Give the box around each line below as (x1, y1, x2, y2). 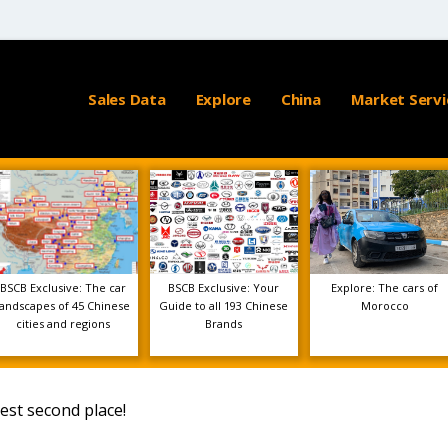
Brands (205, 316, 243, 331)
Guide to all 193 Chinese (159, 298, 289, 313)
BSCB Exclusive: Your (168, 280, 280, 295)
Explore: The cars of (331, 280, 439, 295)
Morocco (360, 298, 409, 313)
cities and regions (16, 316, 111, 331)
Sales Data (88, 89, 166, 109)
